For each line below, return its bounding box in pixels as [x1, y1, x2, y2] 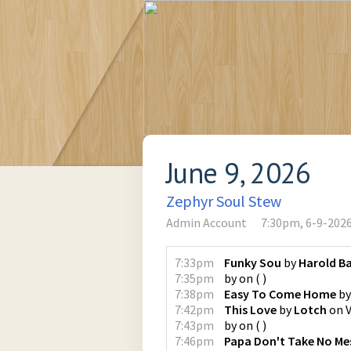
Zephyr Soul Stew [166, 191, 281, 211]
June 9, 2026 [166, 154, 311, 191]
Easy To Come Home [224, 286, 336, 302]
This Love [224, 302, 277, 317]
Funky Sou [224, 255, 281, 270]
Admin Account [166, 215, 247, 230]
